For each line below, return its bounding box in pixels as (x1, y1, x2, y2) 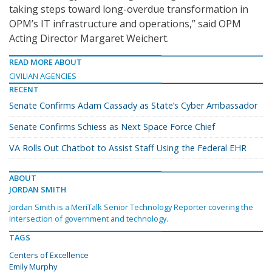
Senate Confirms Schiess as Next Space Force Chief (9, 121, 215, 133)
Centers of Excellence (9, 250, 89, 261)
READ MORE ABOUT (9, 56, 82, 68)
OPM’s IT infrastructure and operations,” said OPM (9, 17, 241, 31)
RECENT (9, 84, 39, 95)
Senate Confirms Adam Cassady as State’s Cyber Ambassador (9, 100, 257, 112)
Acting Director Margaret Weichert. (9, 32, 169, 46)
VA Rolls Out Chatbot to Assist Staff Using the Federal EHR (9, 142, 246, 154)
